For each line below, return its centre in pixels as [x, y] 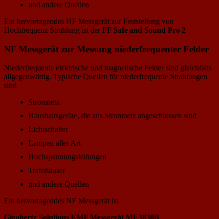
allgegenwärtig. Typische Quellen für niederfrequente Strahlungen [106, 77]
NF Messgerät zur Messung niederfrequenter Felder [106, 49]
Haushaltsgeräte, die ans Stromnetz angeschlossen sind [112, 116]
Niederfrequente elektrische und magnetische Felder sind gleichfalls [108, 68]
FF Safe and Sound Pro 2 [144, 30]
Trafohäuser [47, 171]
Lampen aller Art [55, 143]
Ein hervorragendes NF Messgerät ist [61, 201]
